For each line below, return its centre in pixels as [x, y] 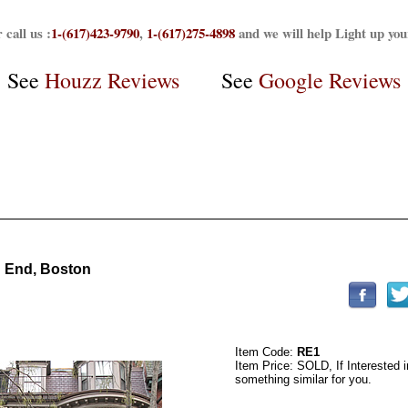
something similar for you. [303, 379]
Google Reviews [330, 80]
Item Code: [266, 352]
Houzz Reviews [112, 80]
